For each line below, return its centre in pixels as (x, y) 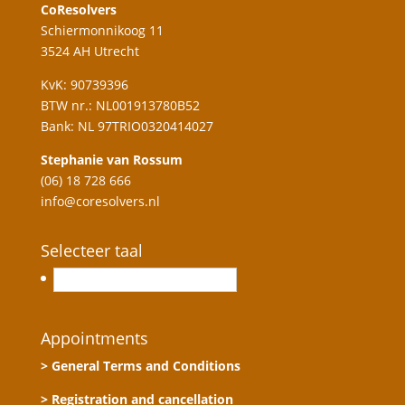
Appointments (94, 338)
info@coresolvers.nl (100, 201)
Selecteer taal (91, 251)
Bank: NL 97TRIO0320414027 (127, 126)
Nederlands (104, 280)
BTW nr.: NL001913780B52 (120, 105)
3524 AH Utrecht (89, 51)
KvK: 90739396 (84, 85)
